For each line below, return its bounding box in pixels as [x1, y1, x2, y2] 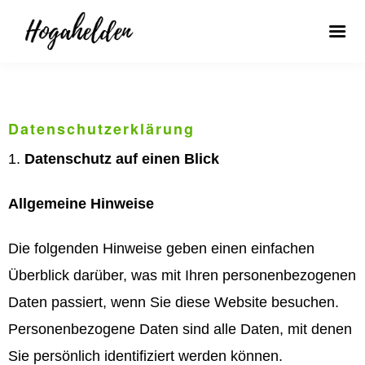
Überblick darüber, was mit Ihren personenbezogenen [8, 267, 356, 284]
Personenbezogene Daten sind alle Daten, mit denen [8, 321, 352, 338]
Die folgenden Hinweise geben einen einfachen [8, 240, 314, 257]
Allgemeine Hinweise [8, 195, 154, 212]
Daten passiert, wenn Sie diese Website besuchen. [8, 294, 339, 311]
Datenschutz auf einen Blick [24, 150, 219, 167]
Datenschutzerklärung [8, 117, 195, 139]
